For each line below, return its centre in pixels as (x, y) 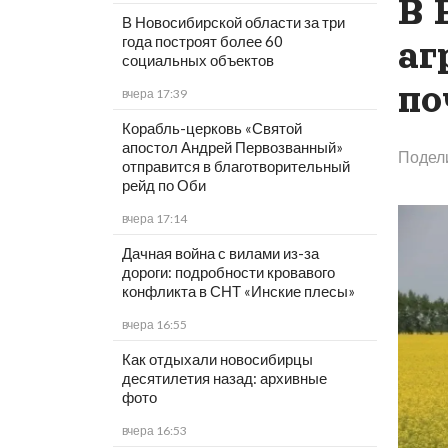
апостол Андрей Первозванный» (232, 147)
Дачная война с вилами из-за (220, 253)
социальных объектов (197, 60)
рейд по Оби (163, 185)
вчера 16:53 (154, 431)
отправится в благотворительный (235, 166)
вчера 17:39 (154, 94)
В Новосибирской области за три (233, 22)
